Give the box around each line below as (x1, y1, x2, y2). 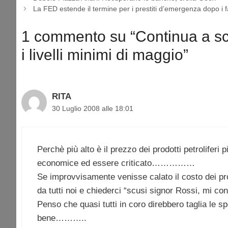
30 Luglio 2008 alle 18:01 (52, 104, 133, 112)
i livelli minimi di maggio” (21, 46, 188, 63)
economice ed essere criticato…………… (37, 158, 195, 168)
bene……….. (37, 213, 87, 223)
